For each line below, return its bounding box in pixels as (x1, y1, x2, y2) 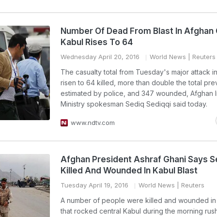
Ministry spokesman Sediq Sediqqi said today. (61, 100, 207, 108)
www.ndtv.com (71, 119, 115, 126)
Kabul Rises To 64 (61, 37, 133, 47)
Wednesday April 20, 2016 (61, 53, 139, 61)
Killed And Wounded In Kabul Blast (61, 166, 198, 175)
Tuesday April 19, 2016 (61, 181, 128, 189)
